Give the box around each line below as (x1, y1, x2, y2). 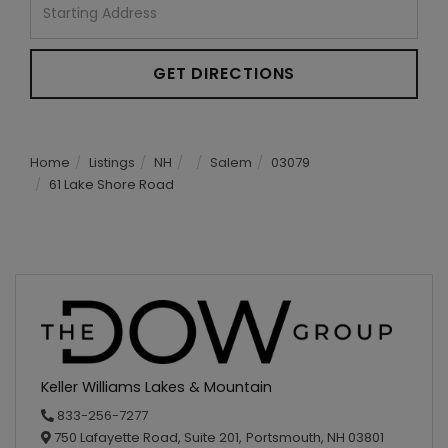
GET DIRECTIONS (152, 61, 296, 85)
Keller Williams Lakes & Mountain (41, 377, 272, 398)
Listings (89, 152, 135, 172)
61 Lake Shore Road (49, 174, 174, 194)
